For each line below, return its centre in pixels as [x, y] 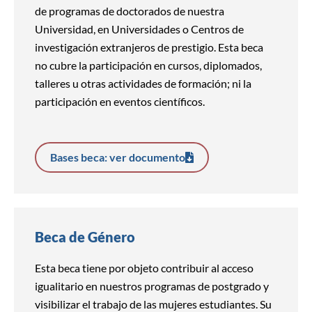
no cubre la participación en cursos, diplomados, [148, 65]
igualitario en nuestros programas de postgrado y [152, 286]
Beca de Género [85, 237]
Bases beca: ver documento [118, 157]
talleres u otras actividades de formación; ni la [143, 83]
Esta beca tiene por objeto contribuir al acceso [144, 268]
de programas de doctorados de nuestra [130, 10]
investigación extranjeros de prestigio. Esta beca [149, 47]
